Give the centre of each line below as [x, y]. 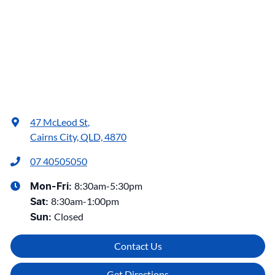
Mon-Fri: [52, 187]
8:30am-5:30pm [108, 186]
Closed [69, 217]
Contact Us [138, 246]
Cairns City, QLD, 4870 [78, 137]
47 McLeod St [59, 122]
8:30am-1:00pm [85, 201]
